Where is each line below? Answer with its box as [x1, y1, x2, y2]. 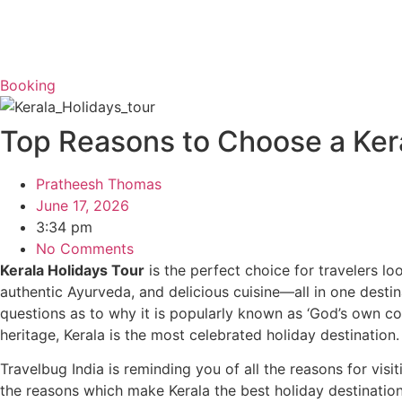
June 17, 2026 [36, 197, 129, 214]
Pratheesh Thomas [36, 175, 162, 193]
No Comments [36, 240, 134, 258]
